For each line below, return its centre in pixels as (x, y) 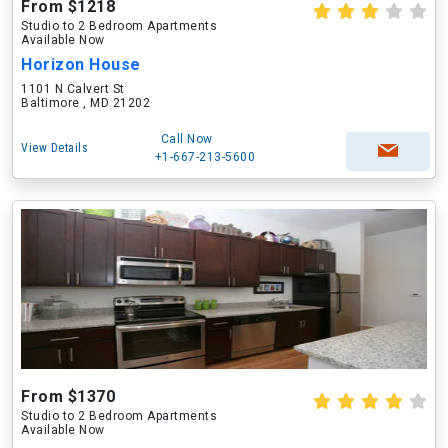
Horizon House (81, 64)
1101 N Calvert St (73, 89)
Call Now (186, 139)
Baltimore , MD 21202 (85, 103)
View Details (54, 148)
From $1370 (68, 396)
